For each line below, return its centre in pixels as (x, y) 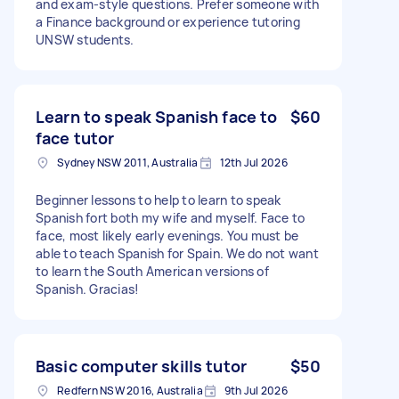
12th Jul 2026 (253, 162)
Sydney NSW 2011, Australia (128, 162)
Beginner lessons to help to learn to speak (159, 199)
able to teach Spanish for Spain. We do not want (177, 253)
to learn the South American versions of (152, 271)
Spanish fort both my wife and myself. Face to (171, 217)
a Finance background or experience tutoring (168, 21)
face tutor (75, 138)
